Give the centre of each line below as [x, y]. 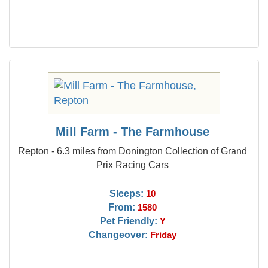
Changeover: [118, 234]
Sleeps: [127, 193]
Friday [164, 235]
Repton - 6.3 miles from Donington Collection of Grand [133, 151]
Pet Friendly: [128, 221]
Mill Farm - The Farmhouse [133, 132]
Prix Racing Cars [133, 165]
